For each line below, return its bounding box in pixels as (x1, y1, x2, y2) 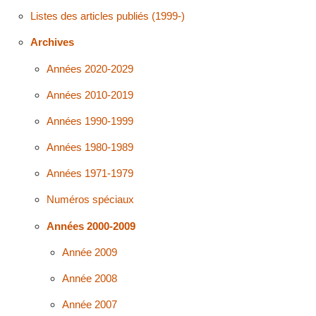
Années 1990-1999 (46, 114, 133, 127)
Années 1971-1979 (46, 167, 133, 180)
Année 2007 (62, 298, 118, 311)
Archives (30, 36, 74, 49)
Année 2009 (62, 245, 118, 258)
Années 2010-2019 (46, 88, 133, 101)
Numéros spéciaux (46, 193, 134, 206)
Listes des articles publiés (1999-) (30, 10, 185, 23)
